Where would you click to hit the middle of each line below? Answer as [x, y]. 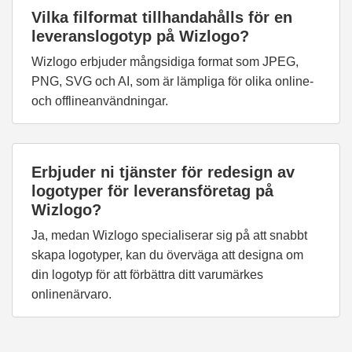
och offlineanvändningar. [100, 101]
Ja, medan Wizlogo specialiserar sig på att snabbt [169, 235]
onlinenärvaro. [71, 294]
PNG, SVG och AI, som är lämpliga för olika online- [172, 81]
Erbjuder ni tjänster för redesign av [163, 172]
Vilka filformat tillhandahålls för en [162, 17]
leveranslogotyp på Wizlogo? [140, 36]
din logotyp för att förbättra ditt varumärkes [147, 275]
